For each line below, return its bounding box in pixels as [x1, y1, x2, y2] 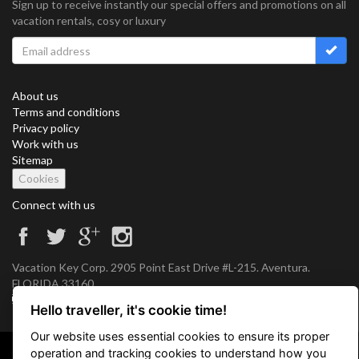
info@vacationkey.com [26, 292, 137, 306]
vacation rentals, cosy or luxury [12, 14, 166, 27]
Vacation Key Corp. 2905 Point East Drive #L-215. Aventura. [12, 260, 310, 274]
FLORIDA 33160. [12, 276, 96, 290]
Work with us [12, 137, 79, 151]
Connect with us [12, 198, 95, 212]
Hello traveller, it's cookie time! [30, 301, 228, 318]
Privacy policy [12, 121, 79, 135]
